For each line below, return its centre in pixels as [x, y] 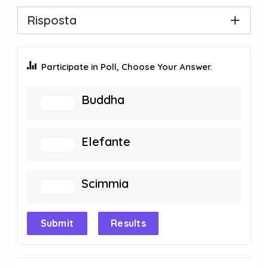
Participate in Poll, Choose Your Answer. [127, 67]
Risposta [52, 20]
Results [128, 223]
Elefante [106, 141]
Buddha [103, 100]
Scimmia [105, 183]
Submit [57, 223]
